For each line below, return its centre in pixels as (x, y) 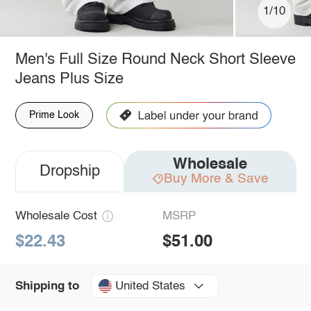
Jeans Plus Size (69, 79)
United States (150, 286)
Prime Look (54, 115)
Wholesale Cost (56, 216)
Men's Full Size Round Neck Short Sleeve (155, 59)
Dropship (69, 171)
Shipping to (47, 286)
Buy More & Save (216, 178)
